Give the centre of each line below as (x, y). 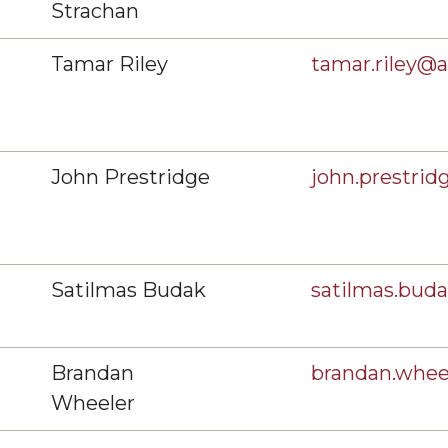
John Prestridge (130, 177)
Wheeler (93, 403)
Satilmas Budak (128, 290)
